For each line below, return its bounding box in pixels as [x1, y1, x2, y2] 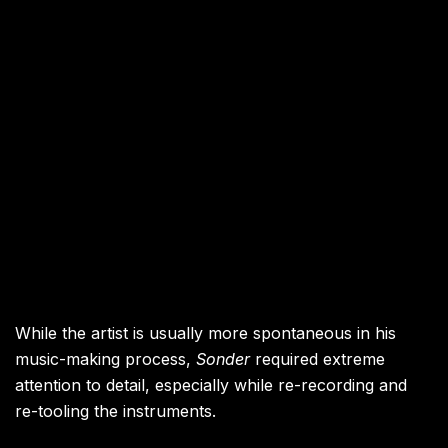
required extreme [250, 349, 385, 370]
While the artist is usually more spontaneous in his [15, 323, 396, 344]
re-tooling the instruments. [15, 401, 216, 422]
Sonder [196, 349, 250, 370]
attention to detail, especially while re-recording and [15, 375, 407, 396]
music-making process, [15, 349, 196, 370]
